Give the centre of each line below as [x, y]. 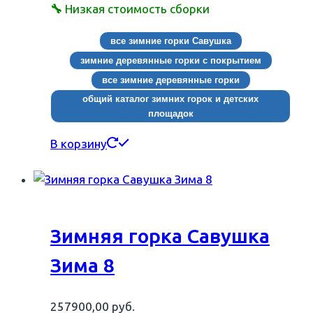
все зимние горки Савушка [170, 41]
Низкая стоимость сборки [139, 9]
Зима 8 [82, 266]
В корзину [79, 144]
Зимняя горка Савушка [160, 237]
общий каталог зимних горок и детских [170, 99]
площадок [170, 114]
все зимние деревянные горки [170, 80]
